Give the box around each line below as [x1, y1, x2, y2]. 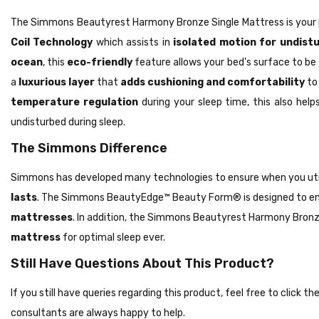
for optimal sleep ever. [61, 231, 165, 244]
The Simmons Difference [11, 140, 167, 156]
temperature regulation [11, 95, 138, 108]
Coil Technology [11, 36, 93, 48]
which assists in [93, 36, 174, 48]
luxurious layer [19, 75, 95, 88]
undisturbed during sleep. [11, 115, 127, 128]
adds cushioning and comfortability [120, 75, 305, 88]
